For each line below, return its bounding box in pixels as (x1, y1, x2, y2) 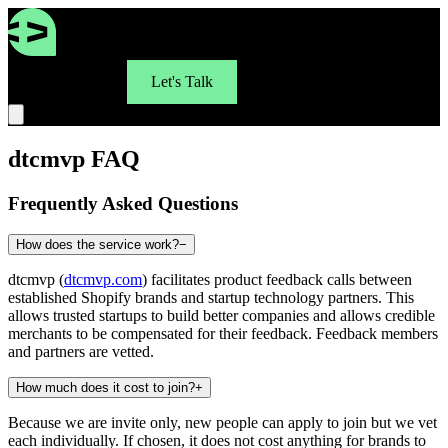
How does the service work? (16, 236, 179, 252)
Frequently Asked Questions (8, 192, 238, 214)
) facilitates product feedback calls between (142, 270, 412, 288)
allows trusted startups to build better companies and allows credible (8, 306, 435, 324)
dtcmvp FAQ (8, 145, 140, 172)
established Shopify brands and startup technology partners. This (8, 288, 414, 306)
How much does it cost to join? (16, 379, 195, 395)
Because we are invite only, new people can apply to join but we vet (8, 413, 437, 431)
